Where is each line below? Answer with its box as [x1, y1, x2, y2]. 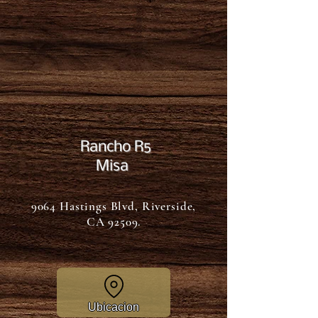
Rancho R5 [76, 139, 151, 155]
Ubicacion [88, 300, 139, 313]
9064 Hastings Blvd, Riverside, [31, 199, 197, 214]
